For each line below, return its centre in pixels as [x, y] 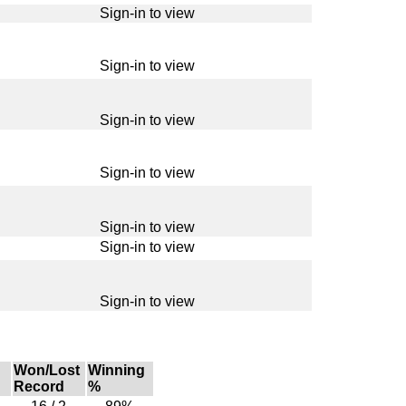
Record [39, 386]
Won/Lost [46, 370]
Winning [116, 370]
